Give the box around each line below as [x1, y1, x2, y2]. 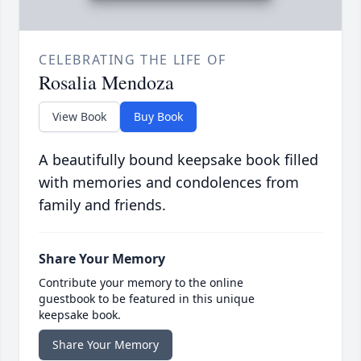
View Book [52, 109, 106, 125]
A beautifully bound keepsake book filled [39, 150, 318, 170]
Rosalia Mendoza [39, 69, 174, 96]
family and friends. [39, 195, 166, 215]
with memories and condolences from [39, 172, 299, 193]
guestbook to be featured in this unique [39, 291, 255, 307]
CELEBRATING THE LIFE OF [39, 51, 226, 69]
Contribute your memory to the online [39, 275, 243, 291]
